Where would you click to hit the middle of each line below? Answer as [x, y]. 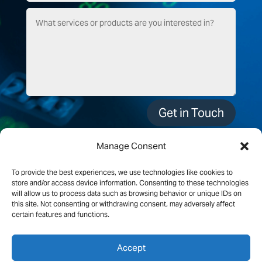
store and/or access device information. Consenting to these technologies [130, 183]
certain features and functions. [61, 214]
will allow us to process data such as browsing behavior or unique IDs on [127, 193]
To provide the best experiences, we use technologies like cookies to [122, 172]
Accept [131, 247]
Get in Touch [192, 113]
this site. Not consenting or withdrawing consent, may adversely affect [123, 204]
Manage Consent [131, 146]
